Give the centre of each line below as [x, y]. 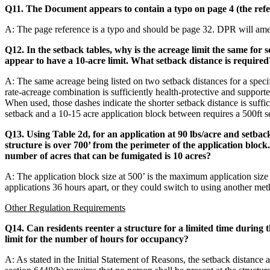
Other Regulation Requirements [65, 207]
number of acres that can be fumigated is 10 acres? [108, 155]
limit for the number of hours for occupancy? [97, 239]
